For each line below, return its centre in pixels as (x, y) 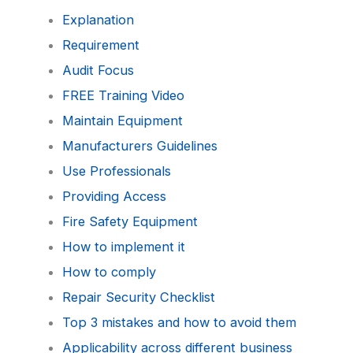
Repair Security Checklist (139, 297)
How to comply (110, 271)
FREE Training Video (124, 95)
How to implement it (124, 246)
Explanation (98, 19)
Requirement (101, 45)
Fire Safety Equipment (130, 221)
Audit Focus (98, 70)
